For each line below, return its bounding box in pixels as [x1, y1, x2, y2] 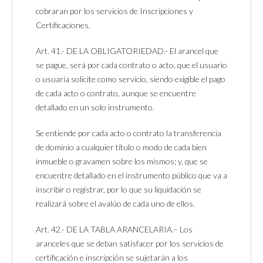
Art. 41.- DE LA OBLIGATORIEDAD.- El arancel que [36, 45, 218, 56]
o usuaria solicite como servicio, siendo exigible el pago [36, 73, 225, 84]
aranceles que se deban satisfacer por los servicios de [36, 238, 224, 248]
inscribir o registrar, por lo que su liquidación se [36, 184, 201, 194]
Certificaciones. [36, 19, 90, 30]
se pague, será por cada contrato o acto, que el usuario [36, 59, 227, 70]
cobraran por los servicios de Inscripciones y [36, 5, 193, 16]
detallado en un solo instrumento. [36, 102, 154, 112]
